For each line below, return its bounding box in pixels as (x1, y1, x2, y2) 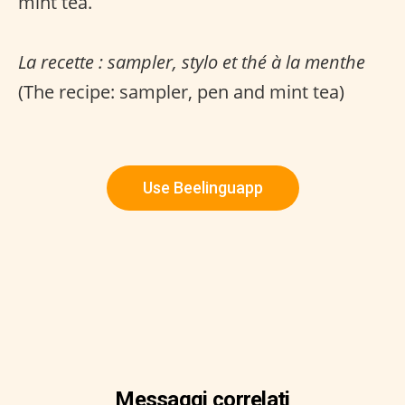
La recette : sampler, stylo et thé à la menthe (18, 50, 365, 75)
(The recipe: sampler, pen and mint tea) (18, 80, 344, 105)
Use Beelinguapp (142, 178, 263, 198)
